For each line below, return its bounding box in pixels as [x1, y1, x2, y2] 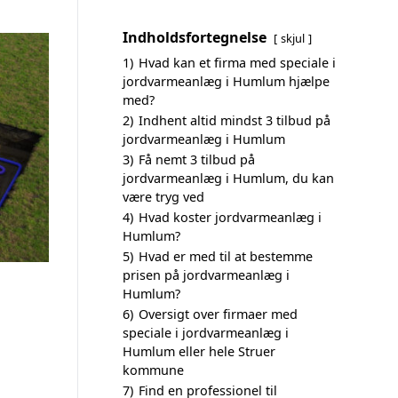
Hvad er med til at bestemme [139, 248, 313, 265]
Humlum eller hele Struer [123, 343, 275, 360]
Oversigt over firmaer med [139, 306, 298, 322]
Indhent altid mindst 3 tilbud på [139, 112, 330, 129]
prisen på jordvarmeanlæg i [123, 267, 290, 283]
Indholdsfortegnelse [123, 28, 267, 47]
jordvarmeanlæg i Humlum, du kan [123, 170, 334, 187]
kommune [123, 362, 184, 378]
